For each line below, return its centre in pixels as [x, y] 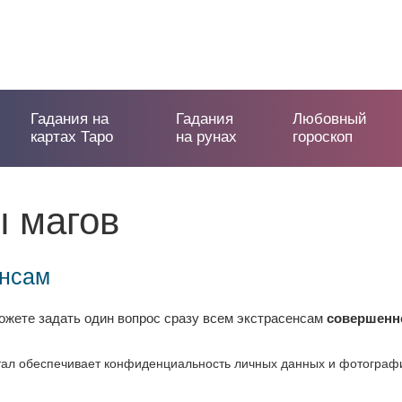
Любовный [329, 119]
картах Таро [72, 137]
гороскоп [322, 137]
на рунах [207, 137]
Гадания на [70, 119]
